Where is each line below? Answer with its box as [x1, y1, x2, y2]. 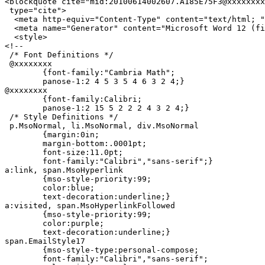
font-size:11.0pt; [5, 148, 43, 157]
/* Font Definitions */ [5, 50, 114, 60]
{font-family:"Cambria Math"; [5, 68, 43, 77]
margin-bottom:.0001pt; [5, 139, 43, 148]
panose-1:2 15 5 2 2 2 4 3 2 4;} [5, 104, 43, 113]
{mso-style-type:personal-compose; [5, 245, 43, 255]
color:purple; [5, 219, 43, 228]
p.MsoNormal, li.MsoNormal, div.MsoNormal [5, 121, 199, 131]
